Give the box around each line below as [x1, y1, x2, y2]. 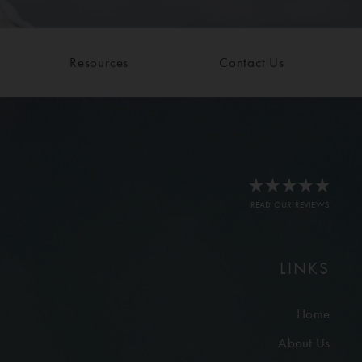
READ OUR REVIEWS [250, 199, 330, 210]
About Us [278, 334, 330, 351]
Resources [69, 54, 129, 71]
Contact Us [219, 54, 285, 71]
